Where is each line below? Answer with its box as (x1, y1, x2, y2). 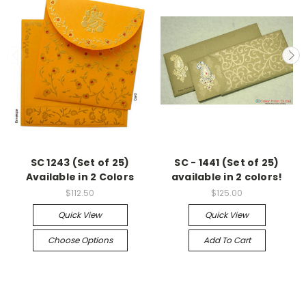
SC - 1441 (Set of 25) (174, 155, 279, 169)
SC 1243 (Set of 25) (30, 155, 130, 169)
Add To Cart (203, 234, 251, 246)
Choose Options (47, 234, 113, 246)
